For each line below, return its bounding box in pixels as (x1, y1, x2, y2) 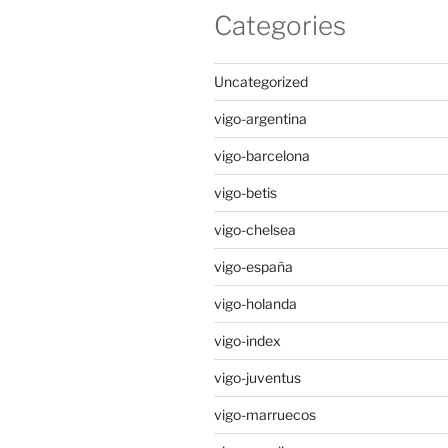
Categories (214, 9, 346, 41)
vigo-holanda (214, 295, 297, 312)
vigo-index (214, 332, 281, 349)
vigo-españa (214, 258, 293, 275)
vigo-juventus (214, 369, 301, 386)
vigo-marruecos (214, 406, 316, 423)
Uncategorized (214, 73, 308, 90)
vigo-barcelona (214, 147, 310, 164)
